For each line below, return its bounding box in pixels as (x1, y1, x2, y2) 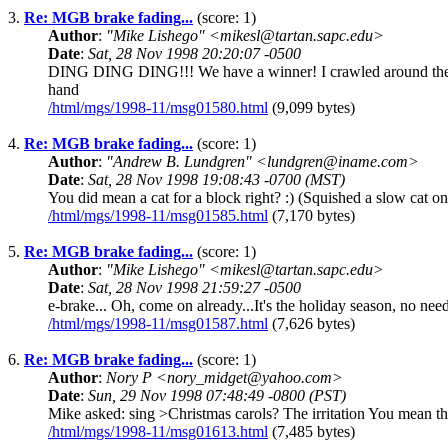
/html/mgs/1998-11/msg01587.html (48, 315, 268, 333)
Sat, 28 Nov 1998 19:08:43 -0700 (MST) (88, 171, 345, 189)
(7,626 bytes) (268, 315, 355, 333)
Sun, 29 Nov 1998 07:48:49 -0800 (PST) (88, 387, 346, 405)
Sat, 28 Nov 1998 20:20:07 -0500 (88, 45, 301, 63)
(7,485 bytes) (268, 423, 355, 441)
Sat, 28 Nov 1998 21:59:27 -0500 (88, 279, 301, 297)
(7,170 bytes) (268, 207, 355, 225)
